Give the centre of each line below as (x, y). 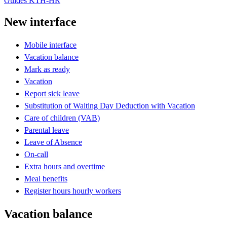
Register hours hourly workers (73, 191)
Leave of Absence (53, 142)
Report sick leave (52, 93)
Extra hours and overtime (65, 166)
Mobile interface (50, 45)
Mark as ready (47, 69)
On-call (36, 154)
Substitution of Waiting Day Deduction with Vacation (110, 105)
